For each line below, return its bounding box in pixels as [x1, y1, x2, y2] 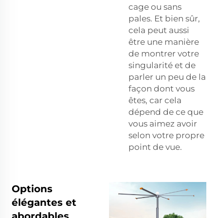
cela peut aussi [128, 25, 189, 35]
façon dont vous [128, 83, 195, 93]
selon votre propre [128, 130, 204, 140]
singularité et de [128, 60, 196, 70]
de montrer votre [128, 48, 199, 58]
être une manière [128, 36, 199, 47]
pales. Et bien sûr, [128, 13, 200, 23]
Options [12, 182, 53, 195]
